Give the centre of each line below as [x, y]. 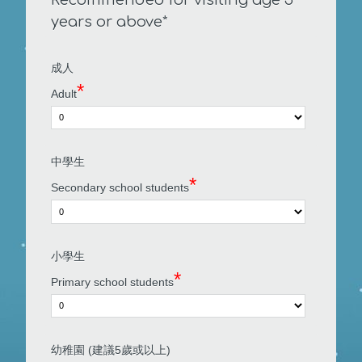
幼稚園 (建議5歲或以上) [111, 350]
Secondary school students [120, 188]
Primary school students [113, 282]
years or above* [110, 21]
